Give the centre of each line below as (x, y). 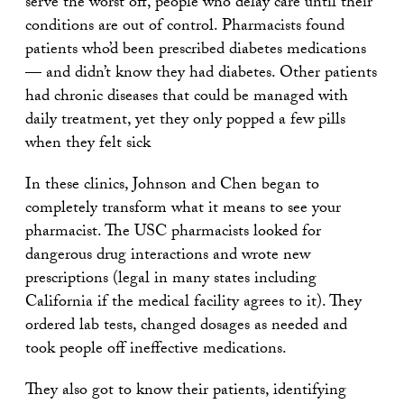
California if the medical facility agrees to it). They (193, 303)
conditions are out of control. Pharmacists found (185, 28)
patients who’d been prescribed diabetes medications (196, 51)
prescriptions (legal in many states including (171, 280)
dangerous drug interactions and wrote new (168, 257)
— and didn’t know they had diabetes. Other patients (201, 74)
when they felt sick (88, 145)
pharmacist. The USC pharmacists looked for (173, 233)
